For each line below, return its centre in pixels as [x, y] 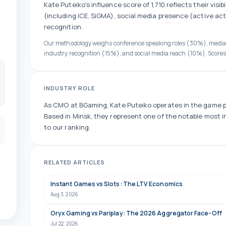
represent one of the [143, 116]
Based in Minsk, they [76, 116]
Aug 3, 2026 [64, 194]
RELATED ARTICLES [75, 162]
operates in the [178, 105]
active [203, 16]
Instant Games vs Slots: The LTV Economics [117, 184]
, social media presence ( [153, 16]
